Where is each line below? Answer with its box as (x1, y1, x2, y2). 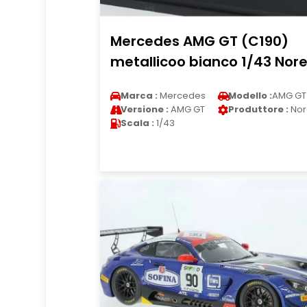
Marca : (120, 89, 158, 102)
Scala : (120, 116, 154, 130)
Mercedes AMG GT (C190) (110, 32, 288, 51)
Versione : (120, 103, 169, 116)
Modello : (228, 89, 272, 102)
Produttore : (228, 103, 288, 116)
